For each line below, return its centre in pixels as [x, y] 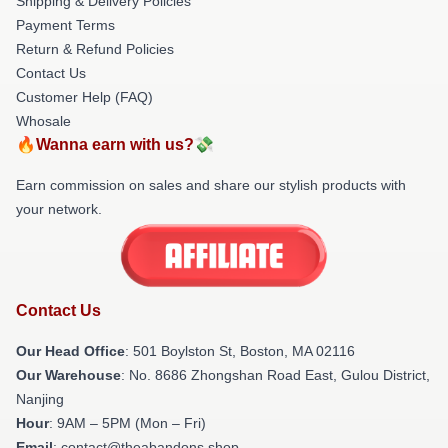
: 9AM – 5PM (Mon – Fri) [127, 422]
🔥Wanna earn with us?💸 [115, 144]
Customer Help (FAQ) [84, 97]
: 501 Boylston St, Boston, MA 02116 [240, 350]
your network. [59, 209]
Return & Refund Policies [95, 49]
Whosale [43, 121]
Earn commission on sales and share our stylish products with [211, 185]
